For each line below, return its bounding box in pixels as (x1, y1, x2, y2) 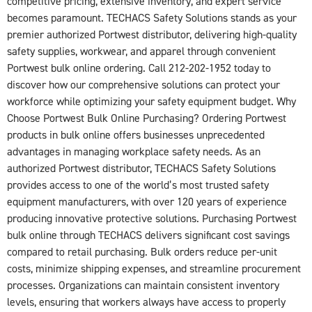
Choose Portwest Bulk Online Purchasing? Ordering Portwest (7, 111, 286, 125)
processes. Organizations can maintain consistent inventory (7, 278, 279, 292)
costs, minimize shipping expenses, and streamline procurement (7, 261, 301, 276)
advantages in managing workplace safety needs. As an (7, 144, 260, 159)
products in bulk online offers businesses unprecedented (7, 127, 265, 142)
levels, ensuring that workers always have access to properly (7, 295, 286, 309)
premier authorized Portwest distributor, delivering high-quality (7, 27, 297, 42)
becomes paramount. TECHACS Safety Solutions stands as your (7, 10, 297, 25)
